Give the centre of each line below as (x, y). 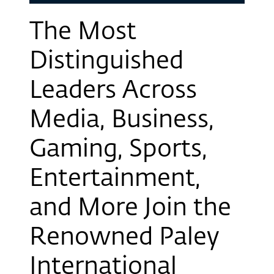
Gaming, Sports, (118, 150)
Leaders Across (113, 91)
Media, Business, (122, 120)
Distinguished (106, 61)
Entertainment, (115, 179)
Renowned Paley (124, 238)
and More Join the (130, 208)
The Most (83, 32)
